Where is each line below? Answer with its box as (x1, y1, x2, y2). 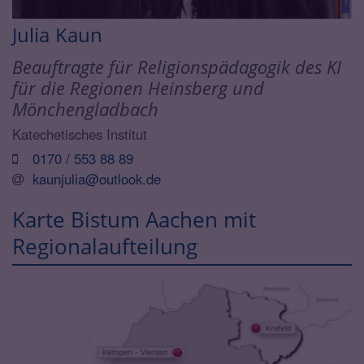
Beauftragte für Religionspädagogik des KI (12, 54, 341, 79)
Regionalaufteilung (12, 231, 197, 261)
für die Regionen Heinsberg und (12, 76, 264, 100)
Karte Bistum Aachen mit (12, 204, 256, 234)
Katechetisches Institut (12, 123, 147, 144)
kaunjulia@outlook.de (32, 168, 161, 188)
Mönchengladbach (12, 97, 158, 121)
